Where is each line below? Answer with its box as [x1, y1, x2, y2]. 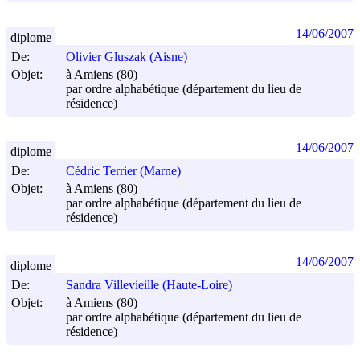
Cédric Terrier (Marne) [66, 164, 181, 178]
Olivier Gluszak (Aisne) [66, 50, 187, 64]
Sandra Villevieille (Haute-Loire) [66, 278, 232, 292]
